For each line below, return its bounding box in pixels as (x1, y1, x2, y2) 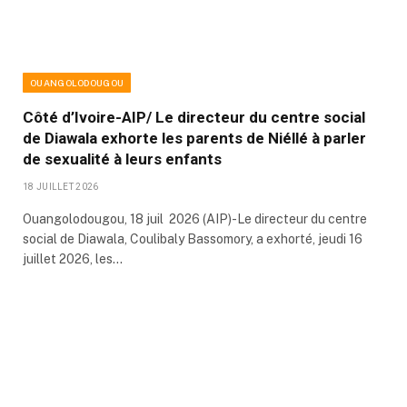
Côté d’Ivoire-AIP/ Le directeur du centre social (23, 107, 365, 126)
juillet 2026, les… (23, 251, 123, 266)
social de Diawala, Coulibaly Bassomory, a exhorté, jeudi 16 (23, 231, 362, 246)
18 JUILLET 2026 (23, 181, 99, 192)
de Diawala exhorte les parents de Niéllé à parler (23, 128, 366, 147)
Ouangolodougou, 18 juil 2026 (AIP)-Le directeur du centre (23, 211, 367, 226)
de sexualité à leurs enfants (23, 149, 222, 168)
